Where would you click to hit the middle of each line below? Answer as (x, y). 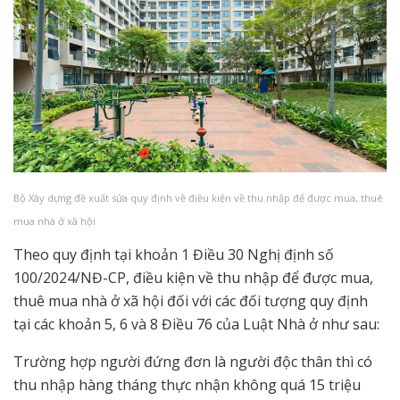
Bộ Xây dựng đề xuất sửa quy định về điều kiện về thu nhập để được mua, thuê (198, 198)
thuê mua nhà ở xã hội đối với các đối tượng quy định (191, 301)
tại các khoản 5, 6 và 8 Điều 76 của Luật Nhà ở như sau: (196, 325)
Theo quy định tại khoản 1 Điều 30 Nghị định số (174, 255)
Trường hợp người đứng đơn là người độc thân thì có (193, 362)
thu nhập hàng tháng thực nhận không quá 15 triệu (187, 385)
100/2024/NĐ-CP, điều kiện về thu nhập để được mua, (193, 278)
